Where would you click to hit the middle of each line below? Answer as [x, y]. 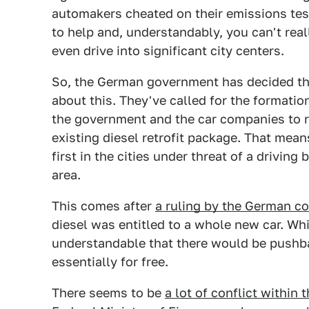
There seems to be [108, 293]
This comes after [103, 206]
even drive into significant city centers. [168, 51]
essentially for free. [110, 262]
